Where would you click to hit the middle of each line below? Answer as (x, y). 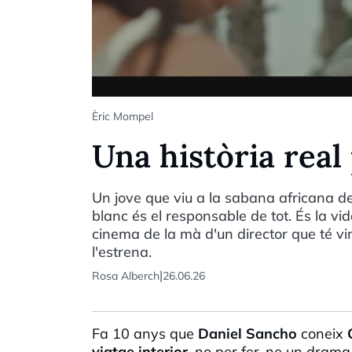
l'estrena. (122, 251)
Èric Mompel (123, 116)
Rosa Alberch (126, 275)
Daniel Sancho (246, 333)
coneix (322, 333)
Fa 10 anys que (143, 333)
